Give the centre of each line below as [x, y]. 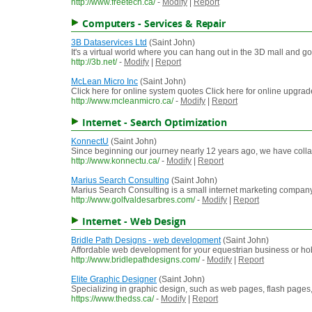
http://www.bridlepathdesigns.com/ [135, 260]
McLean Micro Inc [104, 82]
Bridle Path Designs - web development [146, 241]
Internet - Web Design [134, 221]
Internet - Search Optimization [154, 123]
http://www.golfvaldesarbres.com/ [133, 200]
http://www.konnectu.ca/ [115, 161]
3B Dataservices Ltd [109, 43]
